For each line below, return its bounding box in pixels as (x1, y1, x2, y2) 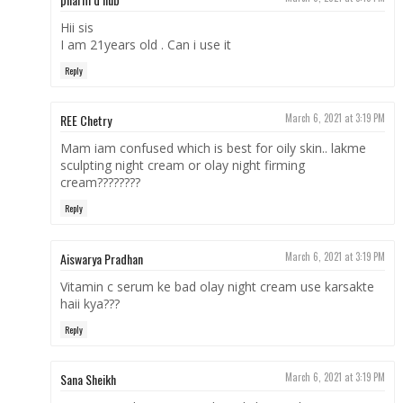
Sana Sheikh (59, 370, 116, 390)
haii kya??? (59, 294, 120, 312)
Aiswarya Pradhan (59, 248, 143, 268)
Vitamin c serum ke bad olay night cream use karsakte (59, 277, 374, 295)
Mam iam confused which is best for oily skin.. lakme (59, 139, 366, 157)
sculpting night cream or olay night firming (59, 157, 305, 175)
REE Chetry (59, 111, 112, 130)
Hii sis (59, 18, 94, 36)
